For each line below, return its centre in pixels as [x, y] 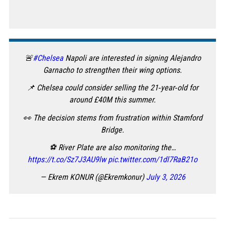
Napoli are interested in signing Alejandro [132, 58]
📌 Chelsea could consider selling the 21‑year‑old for [113, 88]
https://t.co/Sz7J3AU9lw [67, 159]
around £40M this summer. [113, 100]
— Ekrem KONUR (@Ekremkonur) [93, 177]
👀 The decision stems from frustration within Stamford [113, 118]
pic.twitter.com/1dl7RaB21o [153, 159]
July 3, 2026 [165, 177]
